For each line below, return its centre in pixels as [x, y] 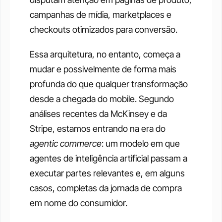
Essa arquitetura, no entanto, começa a [105, 54]
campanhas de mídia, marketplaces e [101, 15]
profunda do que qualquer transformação [109, 84]
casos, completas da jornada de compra [106, 188]
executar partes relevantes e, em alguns [107, 173]
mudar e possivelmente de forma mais [103, 69]
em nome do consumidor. [79, 203]
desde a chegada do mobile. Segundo [102, 99]
